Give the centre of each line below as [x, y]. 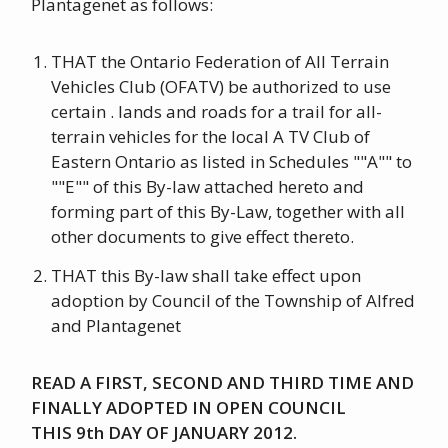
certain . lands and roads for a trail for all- [217, 112]
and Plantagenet [116, 326]
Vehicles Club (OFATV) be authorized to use [221, 87]
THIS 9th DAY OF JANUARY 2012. [164, 433]
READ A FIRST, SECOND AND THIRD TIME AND [223, 383]
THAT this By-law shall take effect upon [206, 276]
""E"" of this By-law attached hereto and [208, 187]
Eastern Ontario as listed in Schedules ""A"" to [232, 162]
